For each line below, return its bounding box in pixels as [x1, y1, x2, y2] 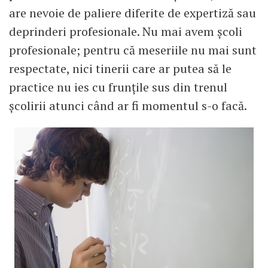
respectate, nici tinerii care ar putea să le [9, 60, 232, 77]
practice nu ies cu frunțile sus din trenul [9, 79, 227, 96]
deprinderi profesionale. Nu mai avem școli [9, 23, 242, 40]
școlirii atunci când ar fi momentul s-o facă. [9, 98, 247, 114]
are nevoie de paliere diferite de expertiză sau [9, 5, 256, 22]
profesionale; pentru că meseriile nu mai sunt [9, 42, 257, 59]
